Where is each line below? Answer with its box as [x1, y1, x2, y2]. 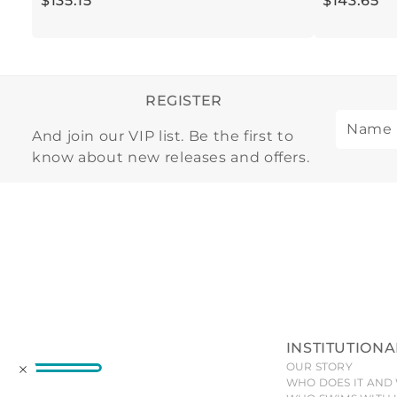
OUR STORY [285, 360, 353, 374]
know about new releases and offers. [32, 149, 310, 167]
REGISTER [144, 92, 223, 110]
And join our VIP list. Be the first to [32, 128, 294, 145]
